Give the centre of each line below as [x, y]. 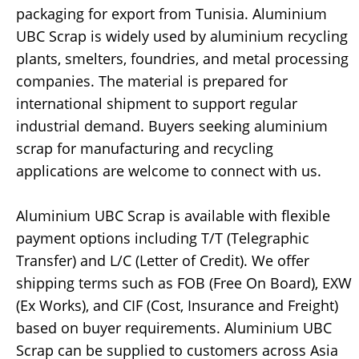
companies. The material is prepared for [152, 81]
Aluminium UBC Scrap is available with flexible [173, 216]
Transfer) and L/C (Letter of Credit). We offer [163, 261]
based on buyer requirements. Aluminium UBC [174, 328]
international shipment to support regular [157, 104]
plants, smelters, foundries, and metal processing [182, 59]
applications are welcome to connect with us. [169, 171]
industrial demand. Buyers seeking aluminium [172, 126]
